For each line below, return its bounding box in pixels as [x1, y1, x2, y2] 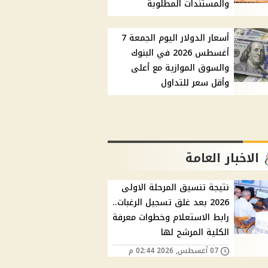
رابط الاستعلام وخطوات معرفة [112, 209, 230, 226]
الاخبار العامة [185, 147, 260, 170]
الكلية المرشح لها [161, 224, 230, 241]
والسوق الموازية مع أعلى [131, 60, 230, 77]
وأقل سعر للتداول [161, 75, 230, 92]
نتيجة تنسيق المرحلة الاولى [121, 179, 230, 196]
